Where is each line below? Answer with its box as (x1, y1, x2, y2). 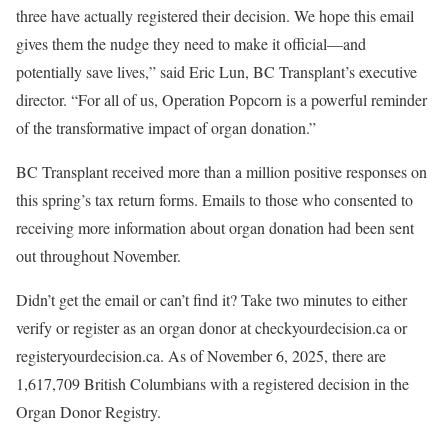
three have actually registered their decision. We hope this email (16, 4, 414, 26)
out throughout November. (16, 244, 181, 266)
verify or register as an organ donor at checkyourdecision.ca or (16, 316, 407, 338)
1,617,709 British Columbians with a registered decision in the (16, 372, 409, 394)
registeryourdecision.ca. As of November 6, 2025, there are (16, 344, 386, 366)
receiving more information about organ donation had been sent (16, 216, 414, 238)
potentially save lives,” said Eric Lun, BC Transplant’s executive (16, 60, 417, 82)
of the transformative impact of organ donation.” (16, 116, 316, 138)
